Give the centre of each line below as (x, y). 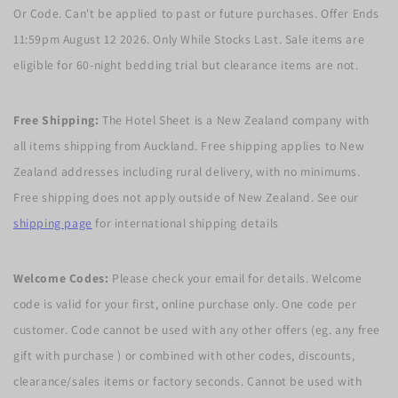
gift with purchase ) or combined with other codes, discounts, (184, 355)
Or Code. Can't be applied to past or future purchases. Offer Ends (197, 13)
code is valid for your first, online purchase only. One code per (185, 303)
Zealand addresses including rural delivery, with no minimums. (187, 171)
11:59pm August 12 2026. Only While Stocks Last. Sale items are (189, 39)
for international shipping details (185, 223)
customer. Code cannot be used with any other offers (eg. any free (197, 329)
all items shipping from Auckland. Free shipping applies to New (189, 145)
